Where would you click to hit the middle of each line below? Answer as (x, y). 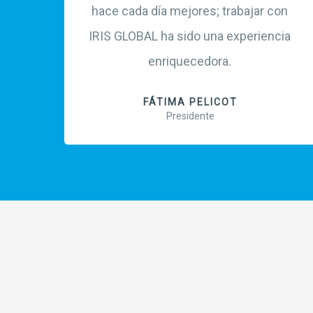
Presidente (190, 116)
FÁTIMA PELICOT (190, 102)
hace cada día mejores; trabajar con (189, 11)
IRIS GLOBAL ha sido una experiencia (189, 36)
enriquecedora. (189, 61)
